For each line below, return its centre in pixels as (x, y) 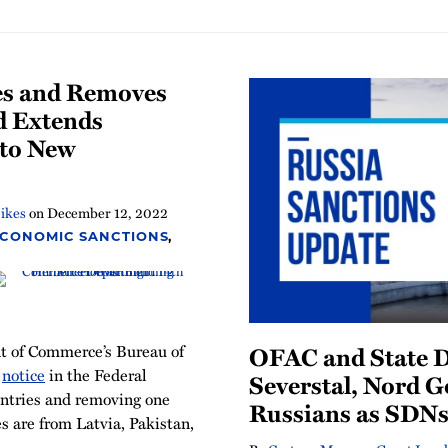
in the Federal (96, 375)
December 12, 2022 (107, 212)
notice (23, 375)
